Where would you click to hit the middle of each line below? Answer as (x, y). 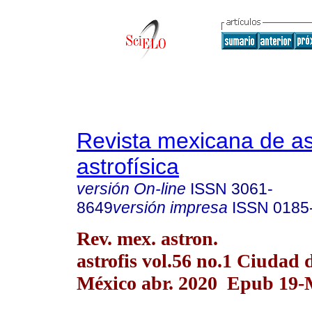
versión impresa (170, 208)
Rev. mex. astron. (147, 238)
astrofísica (128, 166)
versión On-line (131, 189)
